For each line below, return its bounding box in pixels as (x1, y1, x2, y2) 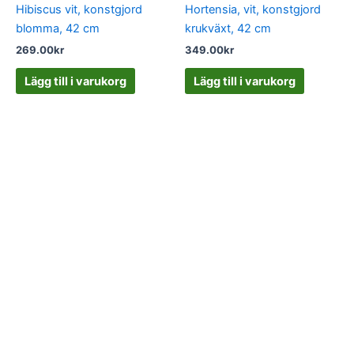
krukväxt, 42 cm (185, 21, 271, 36)
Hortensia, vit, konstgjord (185, 2, 321, 17)
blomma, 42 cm (16, 21, 100, 36)
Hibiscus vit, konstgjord (16, 2, 142, 17)
